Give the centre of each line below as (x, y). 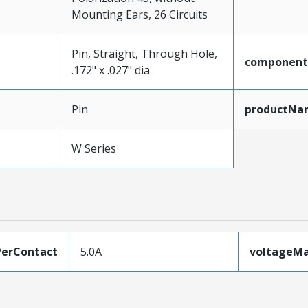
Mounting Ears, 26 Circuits (139, 14)
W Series (93, 148)
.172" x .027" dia (110, 70)
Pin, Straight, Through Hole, (144, 54)
